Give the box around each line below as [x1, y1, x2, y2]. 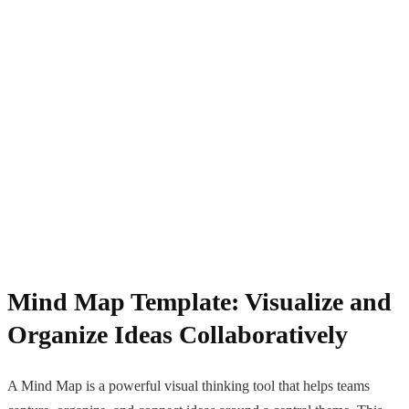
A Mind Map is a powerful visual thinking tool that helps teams [7, 377, 370, 393]
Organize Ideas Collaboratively [7, 320, 348, 349]
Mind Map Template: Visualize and [7, 287, 392, 316]
